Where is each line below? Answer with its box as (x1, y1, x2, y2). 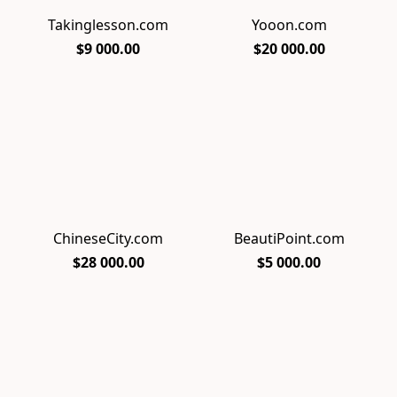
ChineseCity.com (53, 228, 163, 248)
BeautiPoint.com (233, 228, 345, 248)
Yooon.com (251, 14, 327, 35)
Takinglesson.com (48, 14, 168, 35)
